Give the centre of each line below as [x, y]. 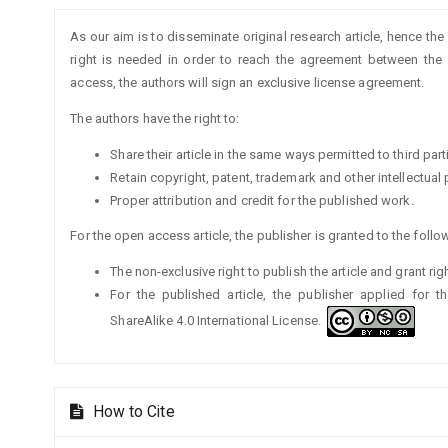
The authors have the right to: [155, 119]
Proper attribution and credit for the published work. [262, 201]
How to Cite [131, 412]
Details [94, 46]
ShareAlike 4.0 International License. [219, 320]
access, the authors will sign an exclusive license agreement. [247, 83]
